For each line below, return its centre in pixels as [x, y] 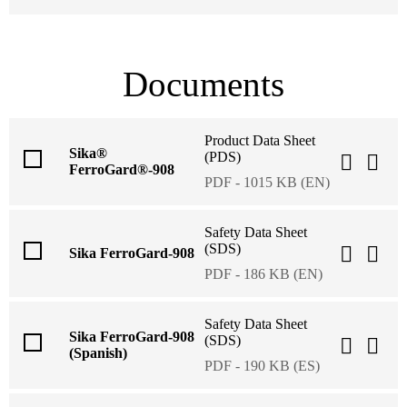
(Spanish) [98, 352]
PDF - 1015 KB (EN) [267, 182]
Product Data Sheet [260, 140]
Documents [203, 84]
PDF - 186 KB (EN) [263, 273]
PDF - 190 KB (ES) [262, 365]
